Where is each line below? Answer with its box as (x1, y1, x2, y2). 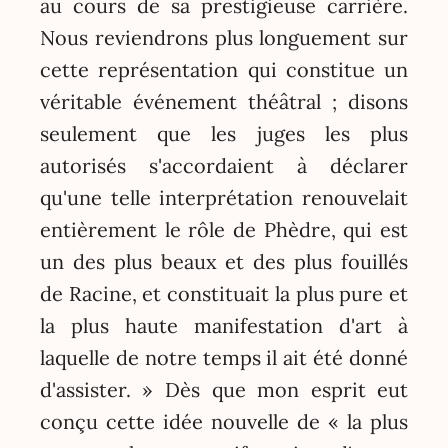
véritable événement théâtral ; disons (39, 88, 409, 114)
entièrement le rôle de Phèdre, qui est (39, 216, 409, 242)
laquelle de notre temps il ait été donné (39, 344, 409, 370)
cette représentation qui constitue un (39, 56, 409, 82)
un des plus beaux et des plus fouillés (39, 248, 409, 274)
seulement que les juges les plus (39, 120, 409, 146)
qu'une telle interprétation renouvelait (39, 184, 409, 210)
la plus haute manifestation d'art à (39, 312, 409, 338)
